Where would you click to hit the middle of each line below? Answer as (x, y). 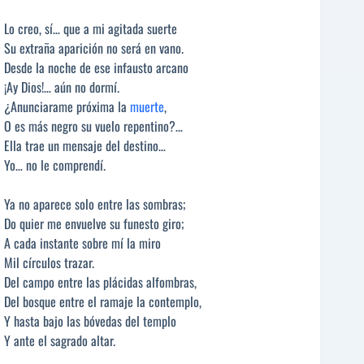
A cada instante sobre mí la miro (82, 243)
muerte (147, 107)
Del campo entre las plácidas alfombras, (100, 282)
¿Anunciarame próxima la (67, 107)
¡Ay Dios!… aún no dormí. (62, 87)
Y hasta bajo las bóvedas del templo (90, 321)
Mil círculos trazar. (49, 263)
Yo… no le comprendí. (55, 165)
